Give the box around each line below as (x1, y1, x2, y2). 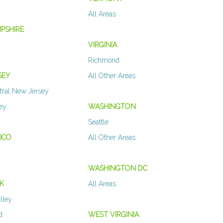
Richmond (88, 56, 119, 65)
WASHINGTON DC (88, 164, 147, 173)
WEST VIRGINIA (88, 211, 139, 219)
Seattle (88, 118, 109, 126)
